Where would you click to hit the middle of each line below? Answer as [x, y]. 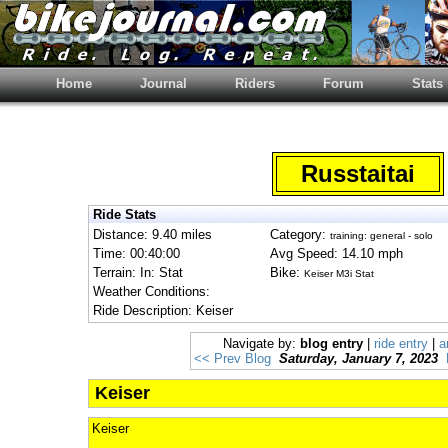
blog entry [331, 343]
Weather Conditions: [151, 291]
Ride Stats [124, 214]
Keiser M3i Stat [339, 273]
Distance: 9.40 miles [152, 234]
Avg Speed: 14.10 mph [336, 253]
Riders [255, 83]
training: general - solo [381, 235]
